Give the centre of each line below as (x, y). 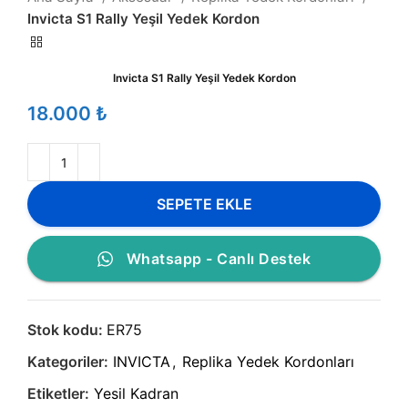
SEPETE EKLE (204, 204)
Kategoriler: (68, 362)
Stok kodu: (67, 330)
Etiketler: (58, 394)
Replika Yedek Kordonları (268, 362)
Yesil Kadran (136, 394)
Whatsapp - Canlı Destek (219, 259)
